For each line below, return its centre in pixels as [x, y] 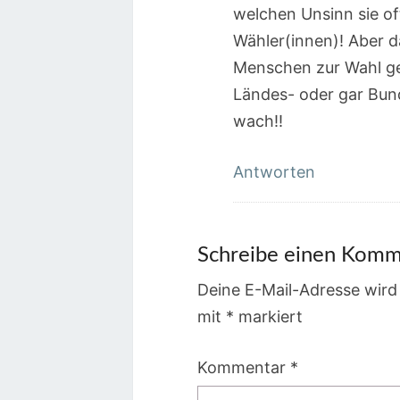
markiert [269, 317]
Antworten [275, 172]
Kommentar [244, 367]
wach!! [258, 121]
